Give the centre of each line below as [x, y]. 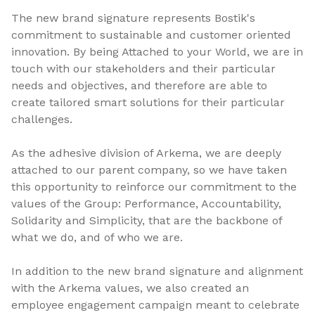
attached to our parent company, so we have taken [149, 169]
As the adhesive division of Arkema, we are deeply [146, 153]
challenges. [42, 119]
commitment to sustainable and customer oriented [151, 34]
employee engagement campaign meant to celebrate [155, 304]
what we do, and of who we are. [97, 237]
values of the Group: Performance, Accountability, [146, 203]
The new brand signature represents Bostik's [133, 18]
